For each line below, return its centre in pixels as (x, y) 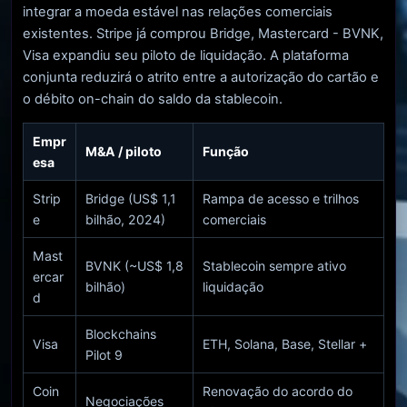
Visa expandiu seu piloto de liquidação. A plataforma (186, 55)
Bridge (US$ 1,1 (131, 198)
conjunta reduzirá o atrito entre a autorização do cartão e (201, 77)
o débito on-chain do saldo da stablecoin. (153, 99)
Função (226, 151)
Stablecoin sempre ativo (274, 265)
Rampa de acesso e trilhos (281, 198)
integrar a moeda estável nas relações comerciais (178, 11)
